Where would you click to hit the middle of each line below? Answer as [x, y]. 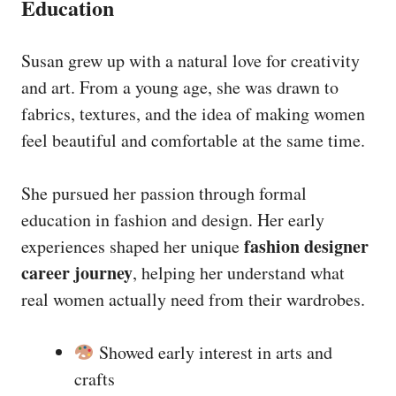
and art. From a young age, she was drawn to [180, 87]
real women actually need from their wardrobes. [193, 299]
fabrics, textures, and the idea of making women [193, 113]
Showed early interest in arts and [213, 352]
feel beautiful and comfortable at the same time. [193, 140]
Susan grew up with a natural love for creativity [190, 60]
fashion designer [306, 246]
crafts [95, 378]
